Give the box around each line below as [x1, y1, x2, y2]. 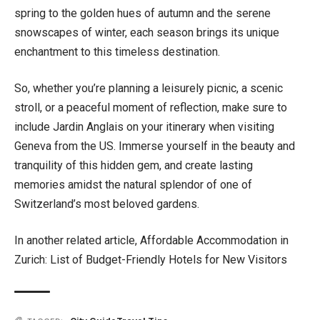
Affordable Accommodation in [140, 233, 289, 247]
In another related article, [14, 233, 140, 247]
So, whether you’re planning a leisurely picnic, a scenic [14, 81, 283, 95]
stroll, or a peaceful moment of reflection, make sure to [14, 100, 287, 114]
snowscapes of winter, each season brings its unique [14, 25, 279, 39]
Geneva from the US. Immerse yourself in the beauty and [14, 139, 295, 153]
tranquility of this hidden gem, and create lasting [14, 158, 253, 172]
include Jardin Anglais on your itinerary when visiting [14, 119, 274, 134]
